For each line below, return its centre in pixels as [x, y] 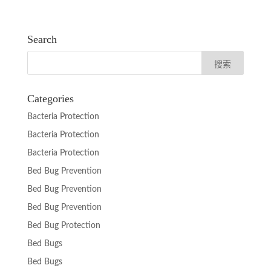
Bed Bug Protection [64, 225]
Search [42, 39]
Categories [50, 98]
